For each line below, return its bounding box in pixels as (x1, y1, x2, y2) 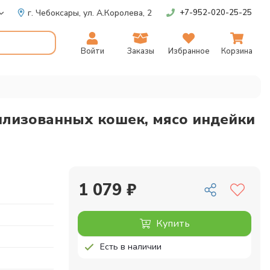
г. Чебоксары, (28, 7, 83, 19)
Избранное (168, 46, 210, 57)
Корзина (221, 46, 253, 57)
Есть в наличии (100, 241, 162, 253)
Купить (155, 217, 190, 230)
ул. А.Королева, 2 (83, 7, 152, 19)
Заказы (127, 46, 154, 57)
